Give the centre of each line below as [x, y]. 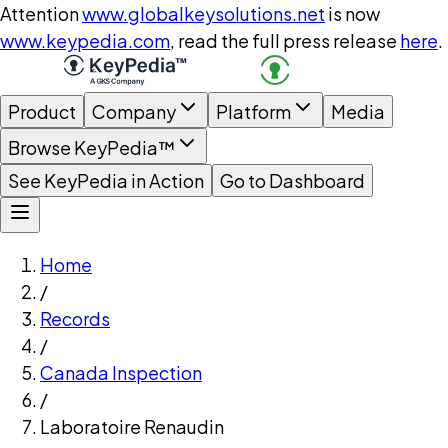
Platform [253, 111]
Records [75, 318]
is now [354, 13]
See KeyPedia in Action [106, 180]
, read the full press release [283, 40]
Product [42, 111]
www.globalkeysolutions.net [203, 13]
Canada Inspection [121, 372]
